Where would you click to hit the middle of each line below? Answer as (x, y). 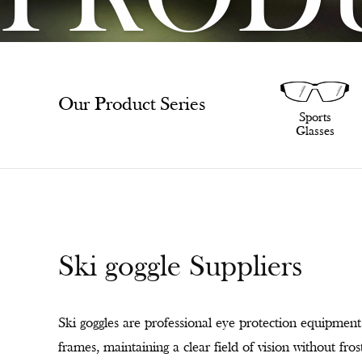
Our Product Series (132, 105)
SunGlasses (141, 118)
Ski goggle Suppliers (180, 267)
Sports (303, 118)
